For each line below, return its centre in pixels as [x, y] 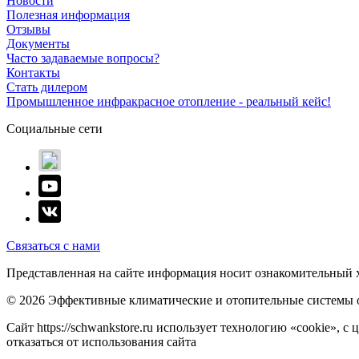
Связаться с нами [53, 246]
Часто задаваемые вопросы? [83, 58]
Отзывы [28, 30]
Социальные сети [54, 129]
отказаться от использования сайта [101, 342]
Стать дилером [47, 87]
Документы [38, 44]
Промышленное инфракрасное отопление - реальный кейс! [169, 102]
